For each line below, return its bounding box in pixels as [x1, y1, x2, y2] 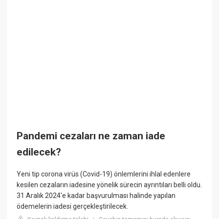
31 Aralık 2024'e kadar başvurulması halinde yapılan [17, 192, 176, 200]
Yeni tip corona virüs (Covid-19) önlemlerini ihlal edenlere [17, 170, 191, 178]
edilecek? [17, 146, 62, 158]
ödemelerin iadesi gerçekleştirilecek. [17, 202, 129, 211]
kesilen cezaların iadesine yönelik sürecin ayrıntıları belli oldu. [17, 181, 202, 189]
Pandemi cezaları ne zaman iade [17, 130, 166, 142]
